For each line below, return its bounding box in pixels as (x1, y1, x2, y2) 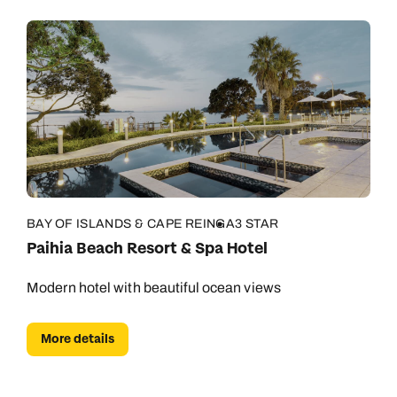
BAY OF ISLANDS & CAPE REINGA (27, 217, 236, 230)
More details (41, 331, 114, 347)
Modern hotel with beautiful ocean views (27, 280, 281, 295)
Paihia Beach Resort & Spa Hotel (27, 238, 268, 259)
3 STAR (235, 217, 279, 230)
